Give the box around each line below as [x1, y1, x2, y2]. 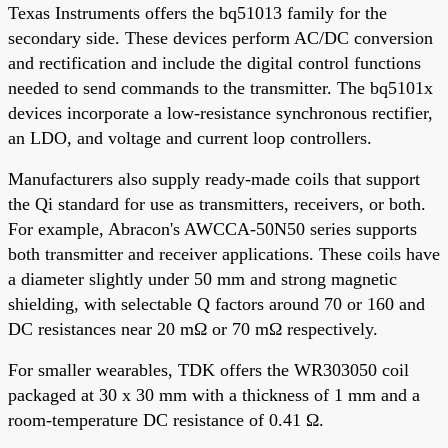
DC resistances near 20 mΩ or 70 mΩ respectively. [8, 318, 378, 339]
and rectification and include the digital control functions [8, 52, 421, 73]
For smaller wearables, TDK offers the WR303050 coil [8, 359, 409, 380]
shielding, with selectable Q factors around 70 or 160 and [8, 293, 425, 314]
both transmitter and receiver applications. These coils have [8, 243, 440, 264]
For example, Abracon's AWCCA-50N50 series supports [8, 218, 417, 239]
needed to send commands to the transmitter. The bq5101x [8, 77, 433, 98]
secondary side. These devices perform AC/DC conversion [8, 27, 433, 48]
